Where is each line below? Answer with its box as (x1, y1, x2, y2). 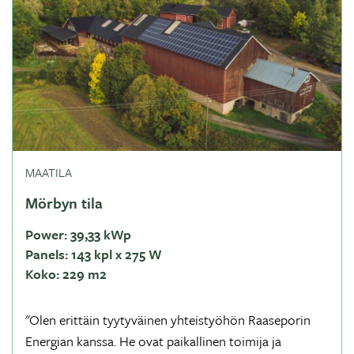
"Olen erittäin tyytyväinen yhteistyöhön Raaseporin (25, 310, 311, 330)
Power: (25, 224, 67, 244)
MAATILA (25, 164, 72, 181)
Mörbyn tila (25, 192, 103, 213)
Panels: (25, 244, 68, 264)
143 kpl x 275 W (68, 244, 162, 264)
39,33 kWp (67, 224, 131, 244)
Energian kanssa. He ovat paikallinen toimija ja (25, 331, 281, 351)
